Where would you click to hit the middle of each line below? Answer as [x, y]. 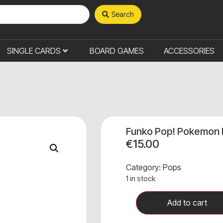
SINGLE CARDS [34, 51]
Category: [145, 167]
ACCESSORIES [189, 51]
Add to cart [187, 203]
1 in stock [141, 179]
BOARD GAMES [116, 51]
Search [123, 14]
